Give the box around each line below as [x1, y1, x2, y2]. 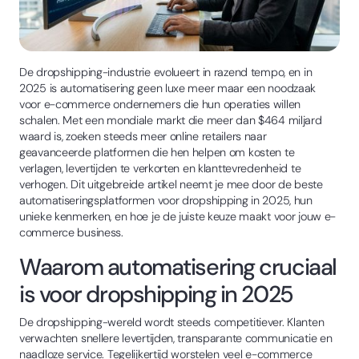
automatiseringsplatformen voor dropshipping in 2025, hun [19, 192, 313, 208]
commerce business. [19, 224, 123, 240]
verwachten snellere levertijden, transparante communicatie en [19, 330, 333, 345]
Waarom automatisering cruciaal [19, 251, 337, 282]
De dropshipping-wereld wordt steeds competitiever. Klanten [19, 314, 325, 329]
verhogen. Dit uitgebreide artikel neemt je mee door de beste [19, 176, 323, 192]
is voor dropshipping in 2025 [19, 278, 293, 309]
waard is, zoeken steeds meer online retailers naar [19, 128, 267, 143]
